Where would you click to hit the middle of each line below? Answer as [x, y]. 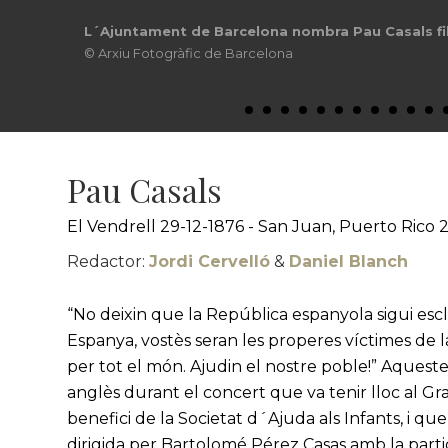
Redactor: [108, 261]
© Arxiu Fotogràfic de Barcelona [188, 53]
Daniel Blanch [349, 261]
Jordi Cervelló [210, 261]
